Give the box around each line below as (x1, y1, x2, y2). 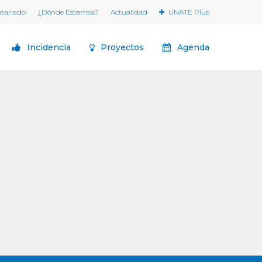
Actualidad (111, 8, 147, 16)
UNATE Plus (168, 8, 209, 16)
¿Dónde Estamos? (37, 8, 99, 16)
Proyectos (101, 42, 144, 53)
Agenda (177, 42, 209, 53)
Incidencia (27, 42, 71, 53)
